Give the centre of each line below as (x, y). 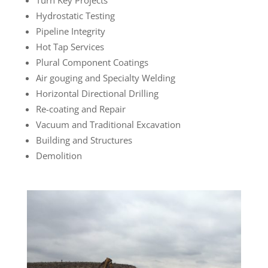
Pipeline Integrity (70, 31)
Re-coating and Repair (80, 109)
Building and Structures (84, 140)
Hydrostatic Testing (75, 15)
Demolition (59, 155)
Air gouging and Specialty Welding (105, 77)
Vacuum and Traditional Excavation (108, 124)
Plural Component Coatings (92, 62)
